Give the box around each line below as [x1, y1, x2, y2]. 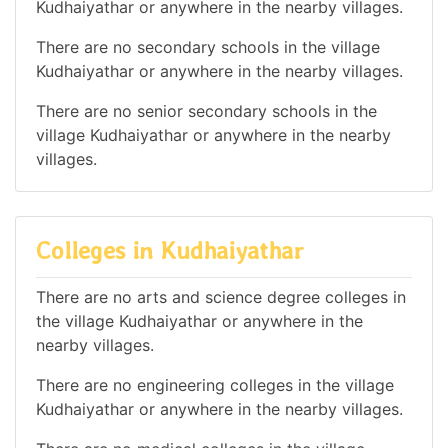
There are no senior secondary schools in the [36, 101, 377, 122]
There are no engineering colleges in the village [36, 374, 394, 395]
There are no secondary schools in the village [36, 37, 380, 58]
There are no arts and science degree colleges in [36, 286, 406, 307]
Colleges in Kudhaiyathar [36, 236, 304, 266]
